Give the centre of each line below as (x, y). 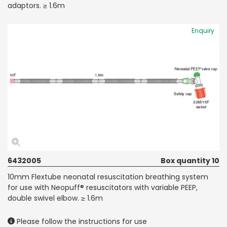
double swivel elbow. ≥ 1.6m (55, 198)
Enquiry (203, 30)
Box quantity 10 (190, 160)
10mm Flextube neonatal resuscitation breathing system (108, 177)
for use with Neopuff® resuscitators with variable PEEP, (103, 187)
